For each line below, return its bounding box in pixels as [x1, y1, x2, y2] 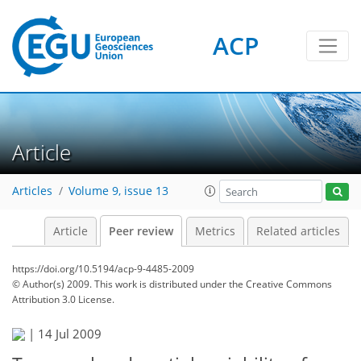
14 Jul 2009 [38, 326, 102, 342]
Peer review [109, 224, 173, 239]
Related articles [256, 224, 340, 239]
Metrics [194, 224, 235, 239]
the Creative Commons [229, 277, 332, 291]
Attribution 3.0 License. [12, 293, 114, 306]
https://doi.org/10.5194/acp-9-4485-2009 [12, 262, 194, 276]
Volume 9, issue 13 [68, 184, 168, 199]
